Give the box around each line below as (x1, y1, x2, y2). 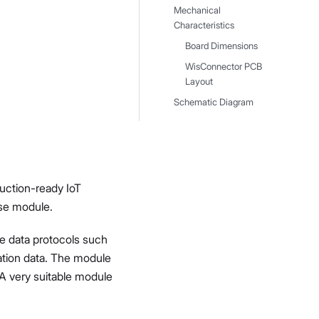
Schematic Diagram (174, 97, 253, 108)
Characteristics (174, 20, 234, 31)
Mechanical (174, 5, 221, 16)
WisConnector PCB (185, 61, 262, 72)
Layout (185, 76, 213, 87)
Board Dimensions (185, 41, 258, 51)
